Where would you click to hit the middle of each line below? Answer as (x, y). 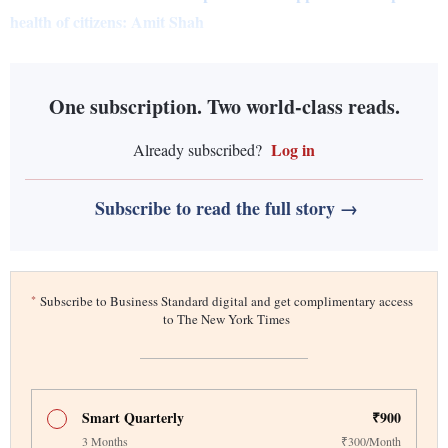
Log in (291, 150)
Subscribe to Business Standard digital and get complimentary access (226, 301)
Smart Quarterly (133, 418)
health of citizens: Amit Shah (107, 22)
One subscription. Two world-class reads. (224, 107)
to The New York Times (226, 319)
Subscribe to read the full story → (226, 208)
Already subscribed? (197, 150)
